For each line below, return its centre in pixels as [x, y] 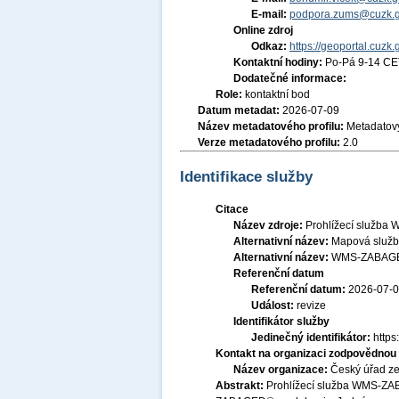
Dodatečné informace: [290, 78]
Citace [232, 209]
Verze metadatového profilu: [270, 142]
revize [311, 305]
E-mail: [270, 14]
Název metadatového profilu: [272, 126]
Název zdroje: [269, 225]
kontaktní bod [277, 94]
